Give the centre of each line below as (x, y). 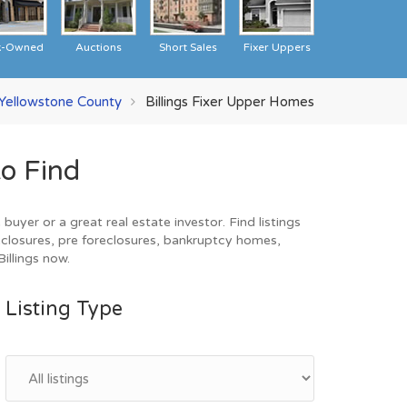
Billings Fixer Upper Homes (230, 101)
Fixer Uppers (277, 47)
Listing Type (64, 309)
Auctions (99, 47)
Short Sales (188, 47)
